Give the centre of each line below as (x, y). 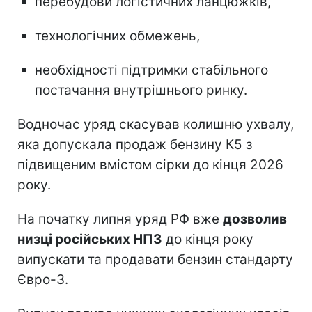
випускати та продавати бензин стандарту (155, 259)
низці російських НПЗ (90, 239)
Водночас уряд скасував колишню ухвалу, (156, 124)
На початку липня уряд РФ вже (120, 219)
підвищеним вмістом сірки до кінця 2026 (150, 164)
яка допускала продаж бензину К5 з (135, 144)
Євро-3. (43, 279)
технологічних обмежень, (117, 36)
